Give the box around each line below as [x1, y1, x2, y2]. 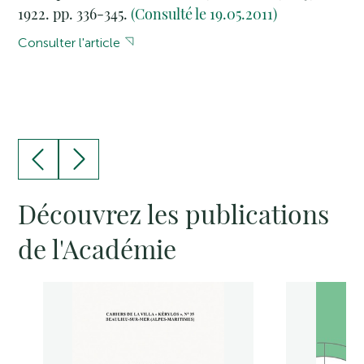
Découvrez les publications [18, 196, 330, 232]
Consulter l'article [18, 35, 121, 51]
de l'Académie [18, 231, 177, 266]
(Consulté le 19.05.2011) [131, 4, 278, 24]
